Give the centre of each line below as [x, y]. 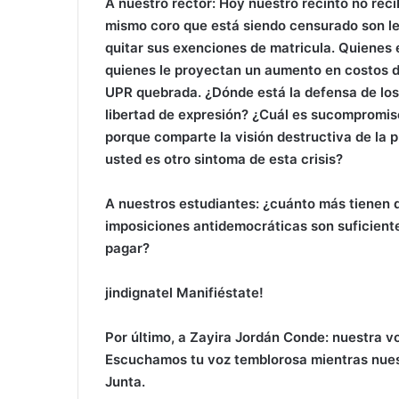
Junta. [125, 382]
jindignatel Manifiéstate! [184, 293]
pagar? [127, 248]
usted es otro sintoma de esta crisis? [224, 159]
